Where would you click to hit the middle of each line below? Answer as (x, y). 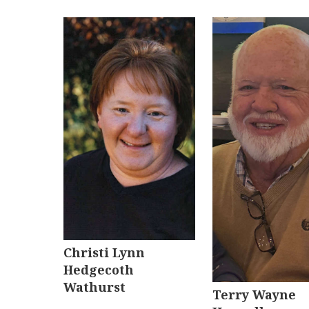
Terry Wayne (255, 295)
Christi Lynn (104, 253)
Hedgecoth (99, 270)
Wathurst (94, 287)
